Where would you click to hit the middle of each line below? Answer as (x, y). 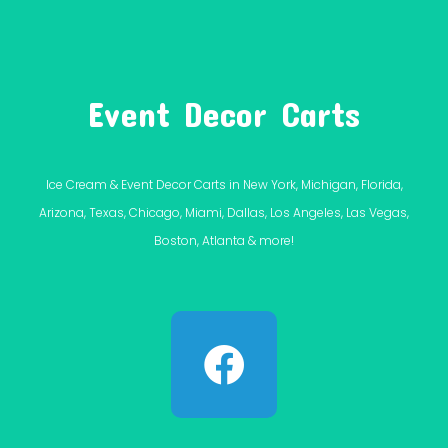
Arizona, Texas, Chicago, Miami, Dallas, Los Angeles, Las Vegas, (224, 213)
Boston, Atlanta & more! (224, 241)
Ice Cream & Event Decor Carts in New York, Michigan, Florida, (224, 185)
